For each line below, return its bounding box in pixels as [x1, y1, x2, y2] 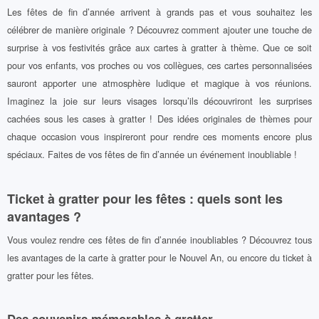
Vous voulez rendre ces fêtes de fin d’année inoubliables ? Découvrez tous [7, 232, 312, 246]
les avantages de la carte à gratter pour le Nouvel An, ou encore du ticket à [7, 250, 312, 264]
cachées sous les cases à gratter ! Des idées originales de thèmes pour [7, 111, 312, 125]
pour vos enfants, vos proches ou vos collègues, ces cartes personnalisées [7, 58, 312, 72]
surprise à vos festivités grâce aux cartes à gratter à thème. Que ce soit [7, 40, 312, 54]
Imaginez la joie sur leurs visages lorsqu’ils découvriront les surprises [7, 93, 312, 108]
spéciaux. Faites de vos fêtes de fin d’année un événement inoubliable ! [7, 147, 297, 161]
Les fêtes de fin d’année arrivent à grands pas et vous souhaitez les [7, 4, 312, 19]
